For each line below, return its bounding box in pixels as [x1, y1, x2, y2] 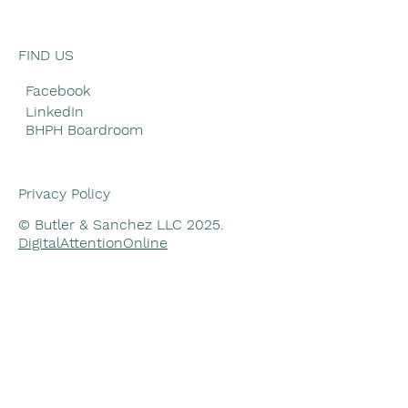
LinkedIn [25, 102, 85, 120]
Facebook [25, 82, 91, 100]
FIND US [18, 46, 74, 64]
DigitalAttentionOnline [18, 233, 168, 251]
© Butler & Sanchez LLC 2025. [18, 215, 225, 233]
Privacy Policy [18, 185, 110, 203]
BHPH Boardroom [25, 120, 144, 138]
